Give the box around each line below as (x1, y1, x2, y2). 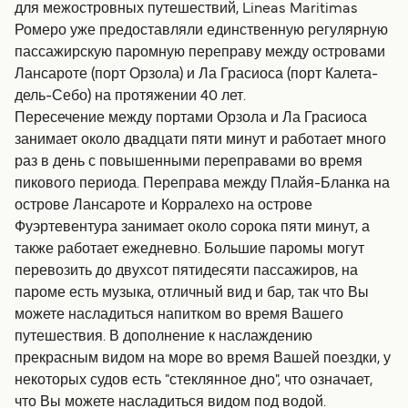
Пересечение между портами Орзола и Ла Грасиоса (15, 112, 367, 126)
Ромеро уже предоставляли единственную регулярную (15, 25, 388, 38)
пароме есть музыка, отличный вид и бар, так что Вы (15, 287, 369, 301)
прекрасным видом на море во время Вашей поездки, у (15, 352, 391, 366)
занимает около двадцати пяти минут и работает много (15, 134, 386, 148)
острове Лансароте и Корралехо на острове (15, 199, 312, 213)
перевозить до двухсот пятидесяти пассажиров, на (15, 265, 358, 279)
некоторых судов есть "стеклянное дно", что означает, (15, 374, 372, 388)
